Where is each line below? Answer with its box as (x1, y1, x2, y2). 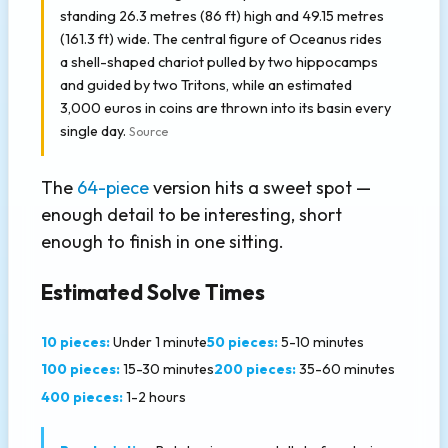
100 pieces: (41, 360, 120, 379)
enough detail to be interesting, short (41, 203, 342, 227)
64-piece (77, 176, 149, 200)
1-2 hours (123, 387, 186, 406)
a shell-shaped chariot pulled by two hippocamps (60, 52, 378, 71)
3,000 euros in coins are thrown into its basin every (60, 98, 391, 117)
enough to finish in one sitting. (41, 230, 284, 254)
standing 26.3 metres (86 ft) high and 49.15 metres (60, 6, 384, 25)
